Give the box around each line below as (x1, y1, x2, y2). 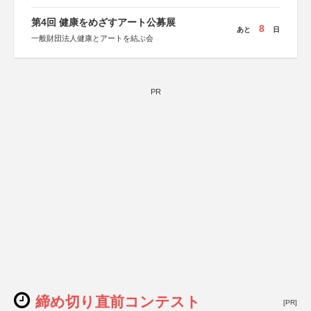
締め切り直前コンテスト (35, 294, 201, 310)
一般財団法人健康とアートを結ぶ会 (31, 34, 153, 42)
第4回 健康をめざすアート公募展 (31, 17, 176, 28)
